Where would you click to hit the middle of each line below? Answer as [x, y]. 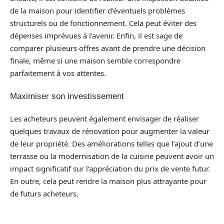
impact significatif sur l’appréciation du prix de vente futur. [110, 168]
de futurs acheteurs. [44, 193]
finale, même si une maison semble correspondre [95, 60]
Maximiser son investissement [67, 96]
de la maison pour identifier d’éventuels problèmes [97, 10]
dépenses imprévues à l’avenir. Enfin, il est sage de [96, 35]
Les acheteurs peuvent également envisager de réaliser [104, 118]
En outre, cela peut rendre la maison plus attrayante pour [108, 181]
